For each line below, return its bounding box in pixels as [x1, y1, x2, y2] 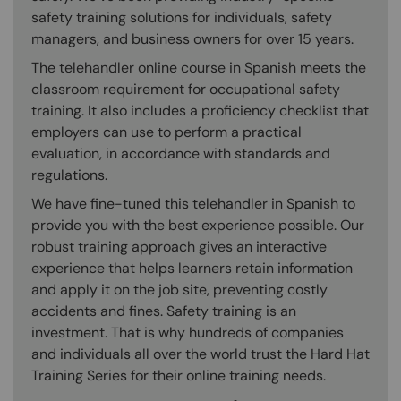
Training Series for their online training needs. [31, 366, 326, 386]
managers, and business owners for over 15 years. [31, 30, 354, 49]
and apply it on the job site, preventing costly [31, 280, 328, 300]
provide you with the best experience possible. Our [31, 216, 364, 235]
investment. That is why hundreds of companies [31, 323, 344, 343]
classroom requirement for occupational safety [31, 80, 340, 99]
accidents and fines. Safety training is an [31, 302, 296, 321]
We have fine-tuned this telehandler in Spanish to [31, 194, 355, 214]
